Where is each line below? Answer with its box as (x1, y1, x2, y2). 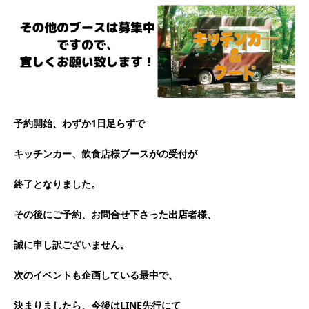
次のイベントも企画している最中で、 (14, 268, 178, 281)
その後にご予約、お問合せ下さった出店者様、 (14, 207, 217, 221)
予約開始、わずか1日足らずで (14, 116, 145, 130)
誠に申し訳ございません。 (14, 237, 130, 251)
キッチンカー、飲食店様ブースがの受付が (14, 146, 197, 160)
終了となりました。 (14, 177, 101, 190)
